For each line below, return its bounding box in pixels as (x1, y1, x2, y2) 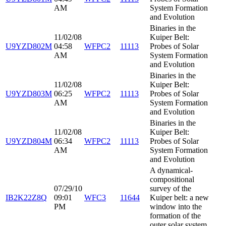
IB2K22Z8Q (6, 193, 47, 202)
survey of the (150, 184, 191, 193)
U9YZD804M (6, 137, 52, 146)
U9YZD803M (6, 89, 52, 98)
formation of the (150, 211, 201, 220)
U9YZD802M (6, 42, 52, 51)
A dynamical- (150, 166, 193, 175)
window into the (150, 202, 202, 211)
